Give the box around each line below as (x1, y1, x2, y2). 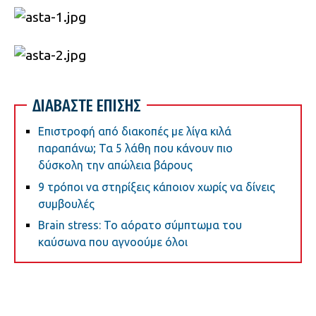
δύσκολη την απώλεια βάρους (38, 159, 193, 172)
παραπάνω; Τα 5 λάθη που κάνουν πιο (38, 142, 233, 155)
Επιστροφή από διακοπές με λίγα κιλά (38, 125, 231, 138)
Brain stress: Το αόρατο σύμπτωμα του (38, 219, 242, 232)
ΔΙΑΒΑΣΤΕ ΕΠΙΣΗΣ (32, 96, 141, 116)
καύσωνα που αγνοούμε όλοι (38, 236, 188, 249)
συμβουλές (38, 197, 95, 210)
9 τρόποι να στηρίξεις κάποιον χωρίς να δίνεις (38, 180, 275, 193)
